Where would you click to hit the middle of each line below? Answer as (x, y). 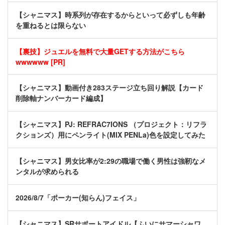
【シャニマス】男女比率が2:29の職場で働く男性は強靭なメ (111, 161)
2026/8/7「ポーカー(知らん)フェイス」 (78, 198)
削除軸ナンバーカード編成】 (61, 98)
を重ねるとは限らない (51, 25)
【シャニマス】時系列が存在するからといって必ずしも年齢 (110, 15)
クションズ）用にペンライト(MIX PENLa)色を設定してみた (110, 135)
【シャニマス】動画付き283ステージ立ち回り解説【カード (109, 88)
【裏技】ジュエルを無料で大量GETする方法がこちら (100, 51)
